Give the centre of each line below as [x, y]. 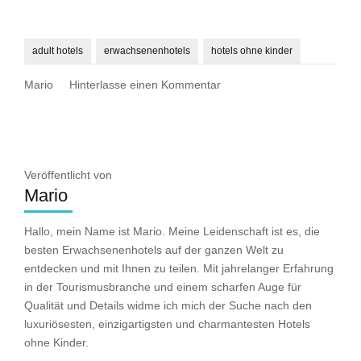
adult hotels [58, 51]
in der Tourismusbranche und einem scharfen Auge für [163, 287]
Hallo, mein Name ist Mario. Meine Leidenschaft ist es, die [172, 232]
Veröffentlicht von [68, 175]
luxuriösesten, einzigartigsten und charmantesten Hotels [167, 324]
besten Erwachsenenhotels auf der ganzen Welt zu [154, 250]
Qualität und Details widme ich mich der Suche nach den [168, 306]
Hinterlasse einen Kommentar [145, 85]
